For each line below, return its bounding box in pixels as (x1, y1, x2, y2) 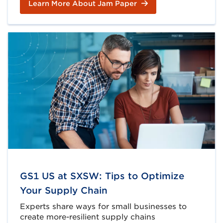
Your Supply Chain (20, 185, 108, 196)
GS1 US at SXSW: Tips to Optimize (20, 170, 184, 181)
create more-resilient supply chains (20, 212, 155, 222)
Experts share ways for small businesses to (20, 202, 187, 211)
